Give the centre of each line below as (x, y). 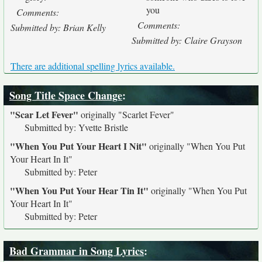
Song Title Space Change (66, 95)
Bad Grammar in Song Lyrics (77, 251)
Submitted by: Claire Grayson (187, 40)
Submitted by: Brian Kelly (58, 27)
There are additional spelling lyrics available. (93, 66)
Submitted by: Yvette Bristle (76, 127)
